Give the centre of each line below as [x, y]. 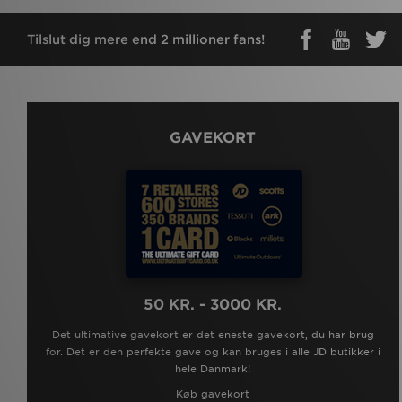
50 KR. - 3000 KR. [213, 304]
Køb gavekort [213, 393]
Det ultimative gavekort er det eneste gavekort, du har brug [213, 334]
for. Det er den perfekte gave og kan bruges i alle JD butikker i [213, 351]
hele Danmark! [213, 368]
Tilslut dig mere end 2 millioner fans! [146, 39]
